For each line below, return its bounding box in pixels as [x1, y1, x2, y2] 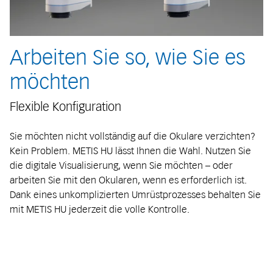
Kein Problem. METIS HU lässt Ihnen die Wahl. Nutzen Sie [10, 144, 251, 157]
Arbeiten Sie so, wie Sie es [10, 45, 246, 71]
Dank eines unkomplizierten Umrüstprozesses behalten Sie [10, 188, 261, 201]
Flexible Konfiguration [10, 99, 121, 115]
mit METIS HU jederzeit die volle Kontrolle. [10, 203, 190, 216]
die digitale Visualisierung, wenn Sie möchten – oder [10, 159, 233, 172]
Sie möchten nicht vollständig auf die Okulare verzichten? [10, 130, 255, 143]
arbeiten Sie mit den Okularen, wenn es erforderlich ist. [10, 174, 247, 186]
